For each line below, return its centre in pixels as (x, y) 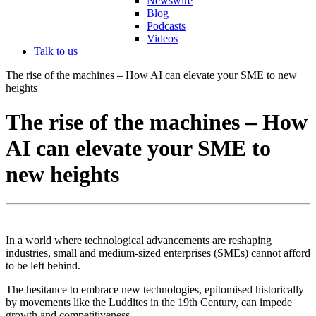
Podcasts (166, 26)
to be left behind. (43, 265)
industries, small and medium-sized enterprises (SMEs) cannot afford (158, 253)
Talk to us (56, 51)
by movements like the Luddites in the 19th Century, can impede (149, 302)
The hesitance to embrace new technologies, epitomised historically (155, 289)
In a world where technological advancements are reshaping (139, 240)
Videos (162, 38)
